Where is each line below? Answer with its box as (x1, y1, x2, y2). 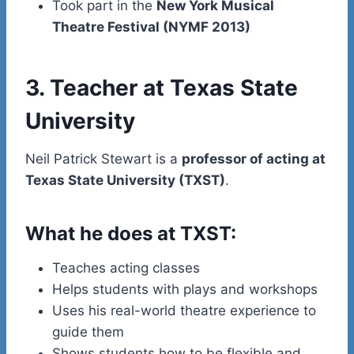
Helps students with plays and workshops (52, 281, 318, 297)
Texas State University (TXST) (25, 171, 225, 188)
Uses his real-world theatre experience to (52, 302, 316, 318)
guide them (52, 323, 124, 340)
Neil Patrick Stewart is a (25, 150, 182, 167)
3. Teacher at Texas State (25, 73, 298, 101)
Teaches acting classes (52, 259, 200, 276)
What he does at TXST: (25, 221, 236, 245)
